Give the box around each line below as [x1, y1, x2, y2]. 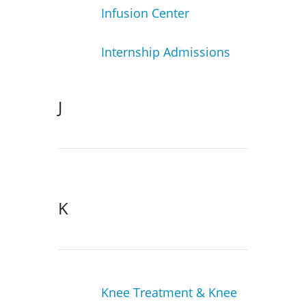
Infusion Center [100, 5, 189, 22]
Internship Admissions [100, 43, 230, 60]
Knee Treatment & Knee [100, 284, 237, 301]
